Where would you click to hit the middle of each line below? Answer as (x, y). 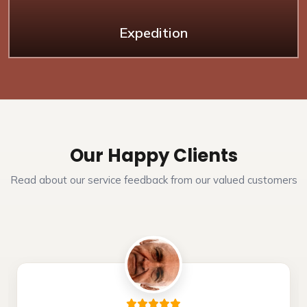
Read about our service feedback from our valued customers (153, 180)
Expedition (153, 33)
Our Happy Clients (153, 156)
